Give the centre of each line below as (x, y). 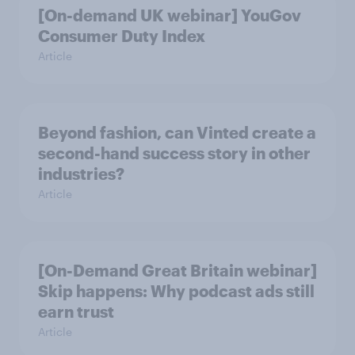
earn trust (76, 311)
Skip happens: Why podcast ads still (176, 290)
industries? (81, 173)
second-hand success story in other (174, 153)
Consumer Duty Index (122, 35)
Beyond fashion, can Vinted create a (177, 132)
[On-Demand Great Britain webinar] (177, 270)
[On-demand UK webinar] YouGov (170, 15)
